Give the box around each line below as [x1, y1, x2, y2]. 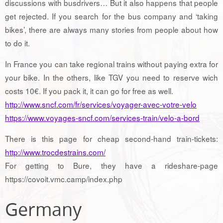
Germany [5, 197, 82, 222]
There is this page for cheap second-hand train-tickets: [5, 133, 218, 144]
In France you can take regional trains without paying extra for [5, 58, 218, 69]
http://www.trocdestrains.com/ [5, 146, 106, 158]
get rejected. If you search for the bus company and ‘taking [5, 10, 218, 21]
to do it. [5, 37, 30, 48]
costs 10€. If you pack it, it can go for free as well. [5, 85, 173, 96]
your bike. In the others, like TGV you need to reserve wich [5, 71, 218, 83]
